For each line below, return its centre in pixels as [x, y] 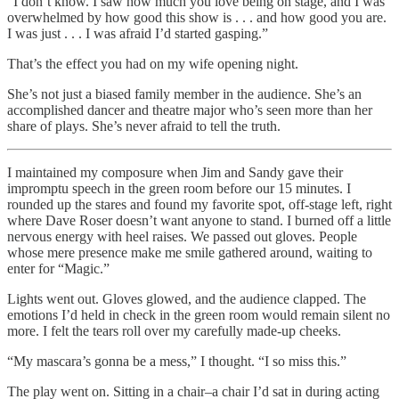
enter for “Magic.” [58, 268]
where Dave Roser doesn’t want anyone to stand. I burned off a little [199, 220]
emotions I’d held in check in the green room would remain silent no [199, 314]
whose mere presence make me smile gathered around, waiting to [190, 252]
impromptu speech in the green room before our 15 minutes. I [179, 188]
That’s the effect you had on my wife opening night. [153, 63]
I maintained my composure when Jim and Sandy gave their [175, 172]
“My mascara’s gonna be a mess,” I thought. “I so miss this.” [177, 361]
